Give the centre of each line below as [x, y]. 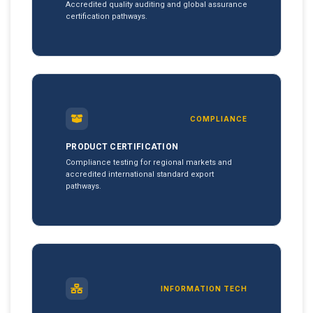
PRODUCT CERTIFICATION [122, 147]
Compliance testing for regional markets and [149, 162]
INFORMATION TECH [204, 289]
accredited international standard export [140, 174]
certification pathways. [107, 16]
